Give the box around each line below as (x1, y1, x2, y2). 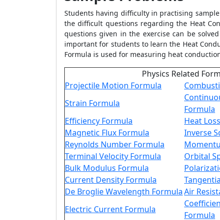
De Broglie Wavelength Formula (65, 186, 183, 197)
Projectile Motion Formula (65, 80, 162, 91)
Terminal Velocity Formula (65, 151, 161, 162)
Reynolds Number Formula (65, 139, 165, 150)
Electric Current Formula (65, 204, 156, 215)
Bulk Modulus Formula (65, 163, 149, 173)
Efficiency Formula (65, 115, 133, 126)
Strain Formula (65, 98, 120, 109)
